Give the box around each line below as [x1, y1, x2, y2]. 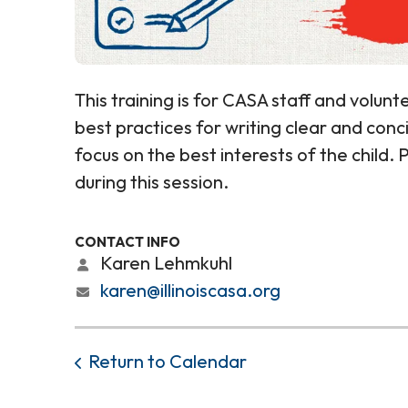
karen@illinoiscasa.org [100, 279, 280, 301]
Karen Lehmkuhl [97, 251, 232, 274]
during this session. [75, 170, 229, 193]
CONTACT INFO [75, 233, 180, 250]
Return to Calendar [88, 350, 247, 372]
